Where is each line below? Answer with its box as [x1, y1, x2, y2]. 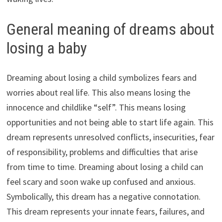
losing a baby [6, 38, 87, 57]
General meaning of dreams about [6, 19, 215, 39]
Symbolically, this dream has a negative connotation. [6, 191, 201, 203]
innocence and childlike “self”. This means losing [6, 102, 186, 113]
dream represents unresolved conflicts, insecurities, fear [6, 131, 215, 143]
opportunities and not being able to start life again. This [6, 116, 214, 128]
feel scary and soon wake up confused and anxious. [6, 176, 196, 188]
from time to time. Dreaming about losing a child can [6, 161, 203, 173]
